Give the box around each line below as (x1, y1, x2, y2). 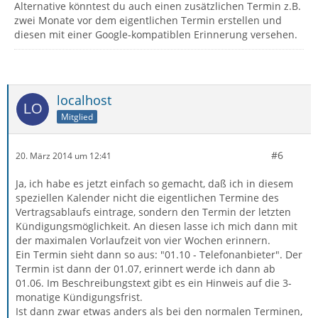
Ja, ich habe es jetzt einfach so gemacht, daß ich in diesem (16, 177, 293, 190)
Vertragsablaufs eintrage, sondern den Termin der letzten (16, 205, 291, 219)
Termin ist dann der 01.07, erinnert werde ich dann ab (16, 262, 275, 275)
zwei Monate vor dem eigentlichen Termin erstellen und (14, 13, 282, 27)
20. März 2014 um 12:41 (16, 149, 111, 162)
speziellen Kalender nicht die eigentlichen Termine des (16, 191, 279, 204)
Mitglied (61, 110, 93, 123)
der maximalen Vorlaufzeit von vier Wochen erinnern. (16, 234, 270, 247)
